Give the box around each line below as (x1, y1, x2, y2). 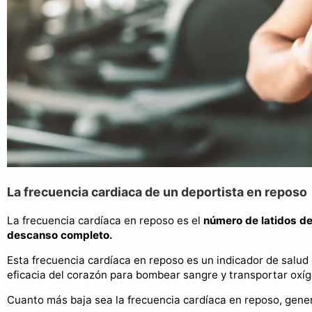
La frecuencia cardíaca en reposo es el (7, 213, 203, 227)
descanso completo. (7, 228, 113, 242)
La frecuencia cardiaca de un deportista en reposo (7, 184, 307, 199)
